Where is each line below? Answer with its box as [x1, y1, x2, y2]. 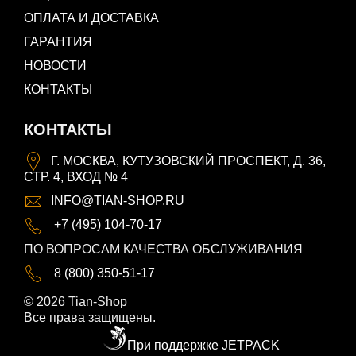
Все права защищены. [24, 310, 156, 324]
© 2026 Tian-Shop [24, 294, 127, 308]
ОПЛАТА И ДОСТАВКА [24, 10, 159, 25]
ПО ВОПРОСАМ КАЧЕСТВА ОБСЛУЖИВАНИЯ [24, 242, 303, 256]
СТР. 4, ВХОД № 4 [24, 170, 128, 184]
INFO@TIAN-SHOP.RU [51, 194, 184, 208]
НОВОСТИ [24, 58, 87, 72]
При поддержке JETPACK [127, 338, 280, 352]
